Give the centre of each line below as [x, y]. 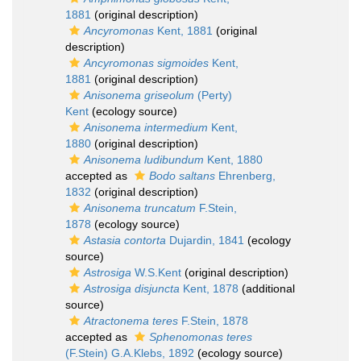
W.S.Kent [156, 272]
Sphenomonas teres [201, 337]
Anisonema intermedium [146, 127]
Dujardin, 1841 [205, 240]
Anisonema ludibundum [144, 160]
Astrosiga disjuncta [132, 288]
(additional [267, 288]
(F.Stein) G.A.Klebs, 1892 [130, 353]
